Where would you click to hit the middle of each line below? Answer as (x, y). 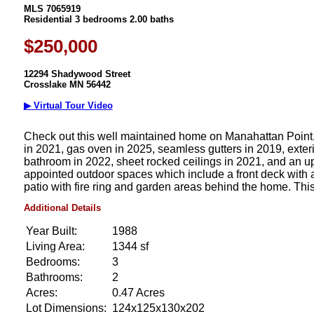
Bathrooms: (54, 277)
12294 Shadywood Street (77, 74)
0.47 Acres (138, 292)
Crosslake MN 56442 (67, 85)
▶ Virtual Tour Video (68, 106)
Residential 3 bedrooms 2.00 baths (98, 19)
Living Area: (55, 246)
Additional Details (62, 208)
